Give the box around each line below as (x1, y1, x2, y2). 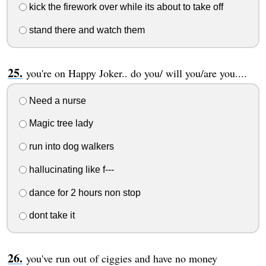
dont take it (26, 210, 75, 221)
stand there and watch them (26, 24, 145, 35)
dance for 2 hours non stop (26, 187, 141, 198)
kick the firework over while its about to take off (26, 2, 223, 12)
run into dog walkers (26, 141, 114, 152)
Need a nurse (26, 95, 86, 106)
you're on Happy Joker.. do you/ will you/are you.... (26, 65, 247, 80)
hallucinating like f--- (26, 164, 114, 175)
